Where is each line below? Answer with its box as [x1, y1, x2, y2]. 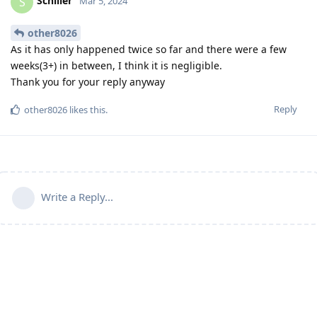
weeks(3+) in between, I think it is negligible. [11, 59, 222, 73]
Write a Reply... [41, 190, 113, 204]
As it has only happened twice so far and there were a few [11, 42, 287, 57]
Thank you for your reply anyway [11, 75, 165, 89]
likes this [67, 103, 105, 117]
